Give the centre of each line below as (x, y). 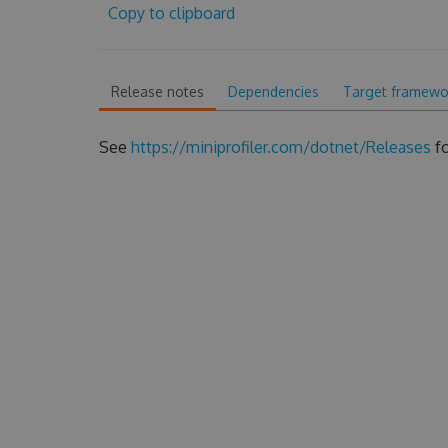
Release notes (157, 91)
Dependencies (273, 91)
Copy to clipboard (171, 13)
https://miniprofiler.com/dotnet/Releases (280, 147)
